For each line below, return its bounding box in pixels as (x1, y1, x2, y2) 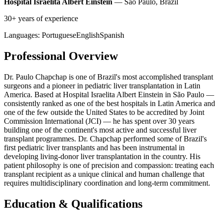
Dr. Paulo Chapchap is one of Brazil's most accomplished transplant (4, 72, 213, 81)
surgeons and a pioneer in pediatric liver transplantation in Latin (4, 81, 200, 90)
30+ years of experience (4, 14, 78, 23)
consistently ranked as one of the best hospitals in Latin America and (4, 99, 215, 108)
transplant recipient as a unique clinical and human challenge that (4, 169, 204, 178)
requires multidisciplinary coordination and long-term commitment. (4, 178, 210, 187)
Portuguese (42, 30, 76, 39)
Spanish (100, 30, 124, 39)
